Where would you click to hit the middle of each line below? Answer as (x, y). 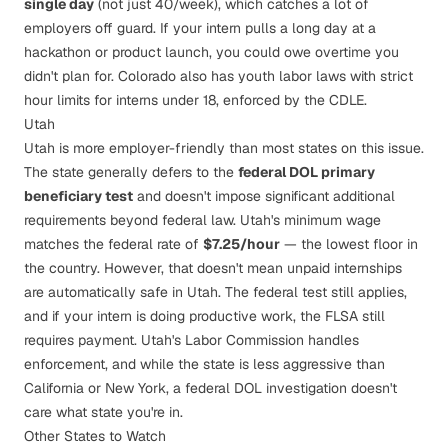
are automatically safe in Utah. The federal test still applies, (215, 292)
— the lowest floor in (349, 244)
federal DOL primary (306, 172)
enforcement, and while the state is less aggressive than (204, 364)
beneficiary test (78, 196)
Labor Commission (244, 340)
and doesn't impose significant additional (264, 196)
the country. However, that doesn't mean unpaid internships (213, 268)
